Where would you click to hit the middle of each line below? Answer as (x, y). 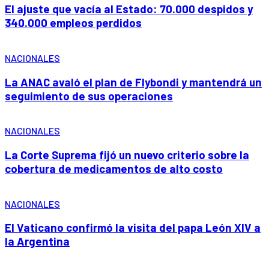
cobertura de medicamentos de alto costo (114, 168)
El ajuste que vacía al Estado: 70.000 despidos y (129, 9)
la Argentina (37, 241)
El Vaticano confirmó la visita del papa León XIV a (133, 228)
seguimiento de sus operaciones (89, 95)
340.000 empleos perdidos (73, 23)
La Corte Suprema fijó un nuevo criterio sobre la (127, 154)
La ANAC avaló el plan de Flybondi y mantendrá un (133, 82)
